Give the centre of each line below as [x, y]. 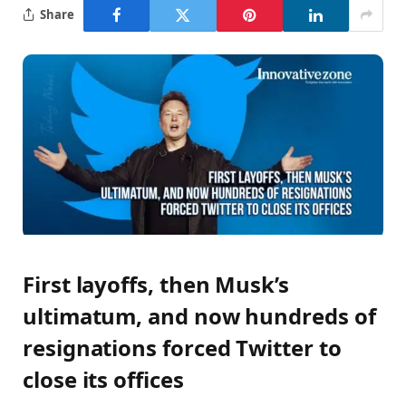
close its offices [103, 379]
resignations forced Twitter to [182, 348]
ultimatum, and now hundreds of [199, 316]
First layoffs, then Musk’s [156, 284]
